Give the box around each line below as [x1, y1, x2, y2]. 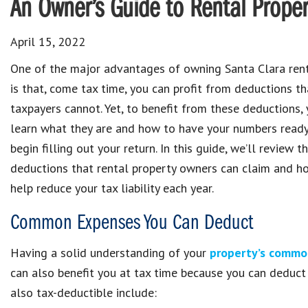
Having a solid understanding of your [10, 245, 210, 261]
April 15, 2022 [10, 34, 85, 49]
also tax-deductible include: [10, 285, 157, 300]
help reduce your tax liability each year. [10, 180, 214, 196]
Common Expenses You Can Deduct [10, 212, 254, 234]
